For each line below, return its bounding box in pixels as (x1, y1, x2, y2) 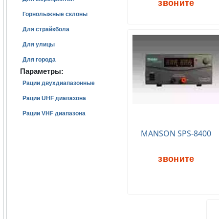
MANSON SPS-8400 (141, 128, 212, 139)
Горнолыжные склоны (22, 11, 88, 18)
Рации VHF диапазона (22, 110, 86, 117)
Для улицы (22, 41, 55, 48)
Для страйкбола (22, 26, 69, 33)
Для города (22, 56, 56, 63)
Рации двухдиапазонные (22, 80, 95, 87)
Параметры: (20, 67, 64, 75)
